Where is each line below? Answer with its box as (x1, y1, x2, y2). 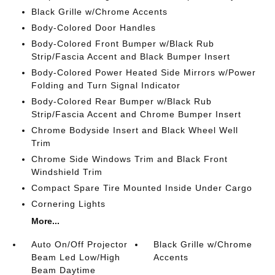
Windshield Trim (31, 167, 103, 177)
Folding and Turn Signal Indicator (31, 80, 180, 90)
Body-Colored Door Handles (31, 23, 156, 33)
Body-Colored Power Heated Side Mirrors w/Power (31, 68, 256, 77)
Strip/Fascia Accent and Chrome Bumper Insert (31, 109, 241, 119)
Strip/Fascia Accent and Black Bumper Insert (31, 52, 230, 61)
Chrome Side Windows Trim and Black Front (31, 154, 228, 164)
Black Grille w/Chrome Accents (31, 7, 168, 17)
